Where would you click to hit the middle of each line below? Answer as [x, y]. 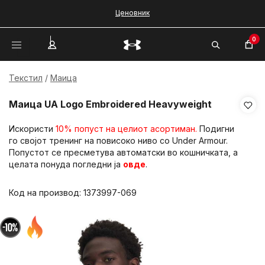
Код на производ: [46, 193]
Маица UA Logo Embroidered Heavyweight [110, 104]
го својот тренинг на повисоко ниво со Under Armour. [119, 140]
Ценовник [132, 13]
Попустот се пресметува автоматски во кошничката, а [123, 152]
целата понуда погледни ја [66, 164]
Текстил [26, 78]
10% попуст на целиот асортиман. [126, 129]
